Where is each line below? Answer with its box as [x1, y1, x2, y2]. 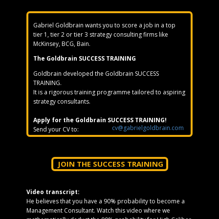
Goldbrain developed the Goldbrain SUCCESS [33, 69, 159, 78]
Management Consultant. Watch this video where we [26, 206, 170, 215]
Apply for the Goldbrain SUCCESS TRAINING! [33, 116, 168, 124]
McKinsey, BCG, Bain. [33, 40, 90, 48]
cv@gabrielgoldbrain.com [112, 124, 184, 132]
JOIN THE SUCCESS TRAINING [55, 159, 163, 169]
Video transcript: [26, 188, 80, 196]
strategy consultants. [33, 97, 92, 106]
